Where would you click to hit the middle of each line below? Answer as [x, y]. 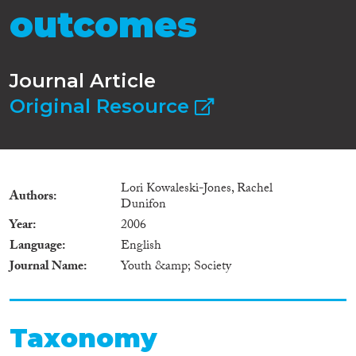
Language [36, 246]
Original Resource [102, 106]
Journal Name [46, 267]
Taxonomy [83, 338]
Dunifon [143, 205]
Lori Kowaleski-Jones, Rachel [197, 189]
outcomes [103, 25]
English [141, 246]
